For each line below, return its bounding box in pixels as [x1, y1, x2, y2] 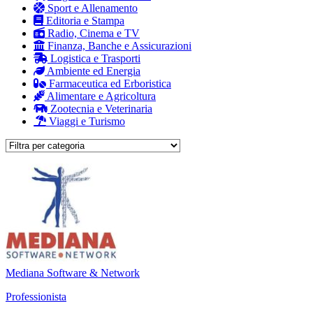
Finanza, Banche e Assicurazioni [45, 39, 191, 52]
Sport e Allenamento [45, 1, 138, 14]
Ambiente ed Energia [45, 64, 140, 77]
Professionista [6, 290, 66, 303]
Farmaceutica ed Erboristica [46, 77, 171, 89]
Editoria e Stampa [43, 14, 124, 27]
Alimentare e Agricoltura [45, 89, 156, 102]
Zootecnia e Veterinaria [48, 102, 152, 115]
